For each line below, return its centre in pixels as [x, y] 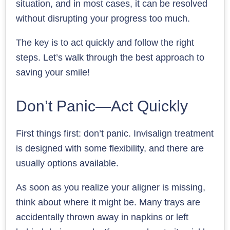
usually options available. [67, 163]
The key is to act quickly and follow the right [105, 42]
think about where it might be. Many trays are [108, 202]
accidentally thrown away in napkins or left [102, 217]
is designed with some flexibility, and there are [110, 148]
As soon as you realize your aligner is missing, [111, 187]
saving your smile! [53, 72]
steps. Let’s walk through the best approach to [110, 57]
